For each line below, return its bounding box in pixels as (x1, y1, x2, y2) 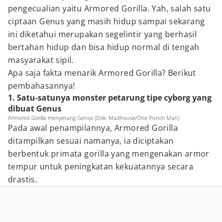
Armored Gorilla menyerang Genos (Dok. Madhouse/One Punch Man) (8, 114, 179, 121)
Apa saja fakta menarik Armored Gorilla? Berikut (8, 67, 196, 78)
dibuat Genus (8, 103, 61, 114)
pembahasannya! (8, 80, 75, 91)
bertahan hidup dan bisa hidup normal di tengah (8, 42, 200, 53)
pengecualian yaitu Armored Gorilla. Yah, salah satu (8, 3, 211, 14)
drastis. (8, 174, 38, 185)
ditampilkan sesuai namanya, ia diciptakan (8, 135, 174, 146)
